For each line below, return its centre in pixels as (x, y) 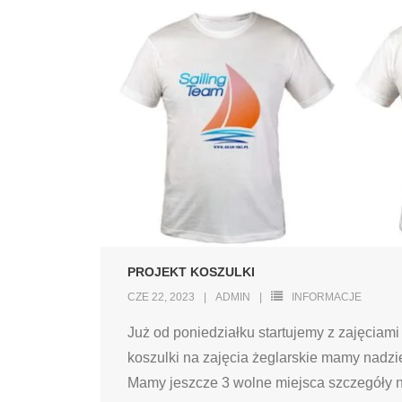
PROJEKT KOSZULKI (191, 272)
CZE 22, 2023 (161, 297)
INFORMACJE (327, 297)
